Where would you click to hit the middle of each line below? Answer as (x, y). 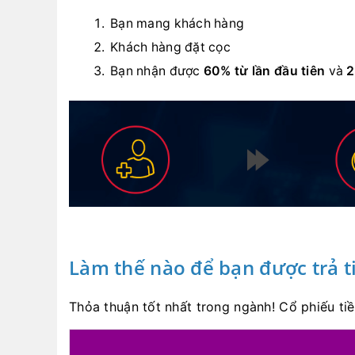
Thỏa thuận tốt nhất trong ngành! (174, 307)
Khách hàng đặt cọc (171, 47)
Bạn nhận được (157, 71)
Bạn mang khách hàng (177, 23)
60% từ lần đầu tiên (264, 71)
